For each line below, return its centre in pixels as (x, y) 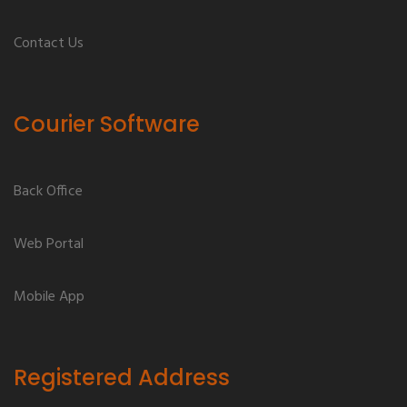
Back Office (48, 192)
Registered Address (122, 378)
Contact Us (49, 43)
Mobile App (49, 297)
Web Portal (49, 245)
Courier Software (107, 124)
